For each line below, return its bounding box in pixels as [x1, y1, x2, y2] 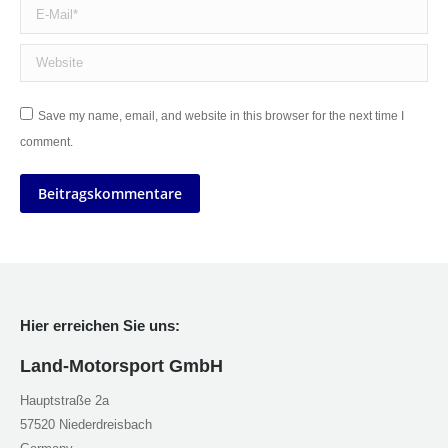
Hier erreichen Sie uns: [20, 317, 180, 335]
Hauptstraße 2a [20, 393, 109, 409]
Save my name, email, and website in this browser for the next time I [38, 109, 404, 124]
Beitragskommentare [38, 184, 182, 204]
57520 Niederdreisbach [20, 417, 152, 433]
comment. [20, 135, 73, 150]
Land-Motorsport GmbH [20, 356, 223, 377]
